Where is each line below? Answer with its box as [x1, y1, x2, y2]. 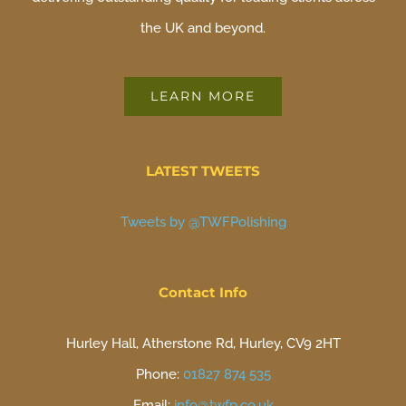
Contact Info [159, 284, 247, 302]
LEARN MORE [150, 88, 256, 105]
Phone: [135, 366, 183, 383]
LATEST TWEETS [146, 162, 260, 180]
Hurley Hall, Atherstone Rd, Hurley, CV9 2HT [65, 335, 341, 353]
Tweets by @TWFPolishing [120, 214, 286, 231]
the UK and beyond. [140, 20, 266, 37]
